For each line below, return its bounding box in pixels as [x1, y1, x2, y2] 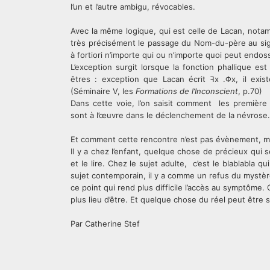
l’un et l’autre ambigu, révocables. [71, 2, 198, 11]
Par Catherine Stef [71, 219, 140, 228]
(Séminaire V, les [71, 86, 136, 96]
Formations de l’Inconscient [136, 86, 238, 96]
